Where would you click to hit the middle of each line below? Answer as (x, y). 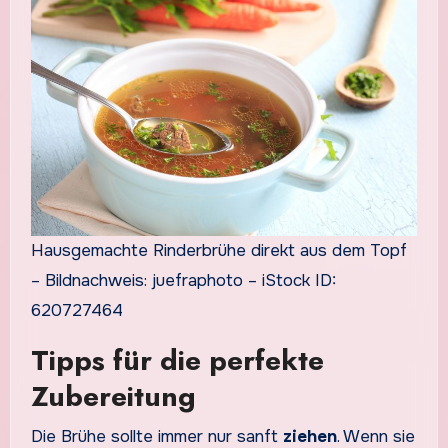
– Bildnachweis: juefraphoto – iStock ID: (183, 281)
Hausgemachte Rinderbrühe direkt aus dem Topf (218, 251)
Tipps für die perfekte (177, 361)
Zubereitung (113, 397)
